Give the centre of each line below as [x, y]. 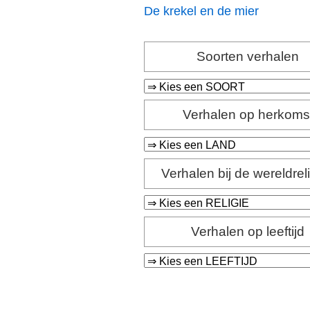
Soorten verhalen [248, 57]
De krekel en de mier [201, 11]
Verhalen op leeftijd [248, 231]
